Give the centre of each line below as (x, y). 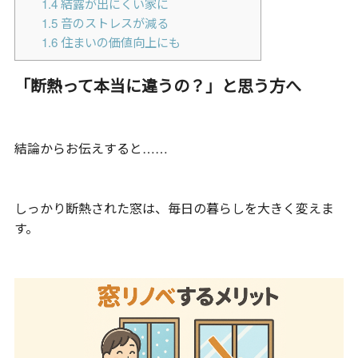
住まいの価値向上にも (119, 42)
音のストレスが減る (113, 22)
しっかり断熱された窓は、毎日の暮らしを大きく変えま (174, 208)
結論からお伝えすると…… (91, 148)
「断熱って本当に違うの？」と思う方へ (157, 85)
